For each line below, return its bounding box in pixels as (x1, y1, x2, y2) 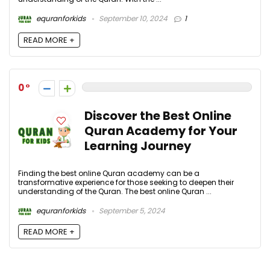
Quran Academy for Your (84, 122, 237, 139)
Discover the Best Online (84, 107, 231, 124)
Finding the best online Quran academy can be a (18, 168, 199, 178)
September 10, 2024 (97, 13, 168, 24)
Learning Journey (84, 137, 191, 154)
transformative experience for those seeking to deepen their (18, 177, 234, 187)
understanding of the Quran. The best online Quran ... (18, 186, 212, 196)
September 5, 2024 (97, 205, 165, 216)
